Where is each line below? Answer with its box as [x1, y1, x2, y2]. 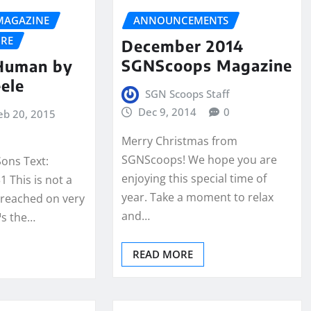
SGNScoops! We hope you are [121, 152, 277, 168]
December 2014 [121, 35, 244, 56]
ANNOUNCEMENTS [133, 13, 228, 27]
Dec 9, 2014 [138, 104, 197, 119]
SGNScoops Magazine [121, 55, 292, 75]
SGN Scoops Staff [145, 86, 230, 101]
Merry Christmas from [121, 133, 237, 149]
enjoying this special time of [121, 171, 267, 187]
